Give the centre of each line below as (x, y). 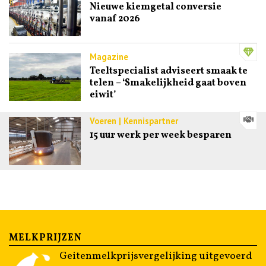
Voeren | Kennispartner (134, 121)
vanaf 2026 (115, 19)
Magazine (109, 57)
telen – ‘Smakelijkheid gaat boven (168, 83)
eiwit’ (102, 95)
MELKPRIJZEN (45, 238)
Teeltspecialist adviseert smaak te (168, 72)
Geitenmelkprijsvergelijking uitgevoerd (156, 256)
